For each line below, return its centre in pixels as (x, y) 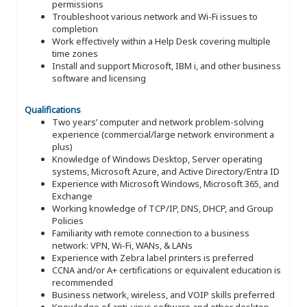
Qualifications (53, 109)
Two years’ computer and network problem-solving (158, 122)
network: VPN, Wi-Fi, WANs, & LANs (122, 245)
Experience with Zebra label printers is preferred (153, 257)
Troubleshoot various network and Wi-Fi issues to (155, 16)
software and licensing (99, 78)
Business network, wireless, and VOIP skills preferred (163, 294)
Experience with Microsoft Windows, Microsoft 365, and (165, 183)
